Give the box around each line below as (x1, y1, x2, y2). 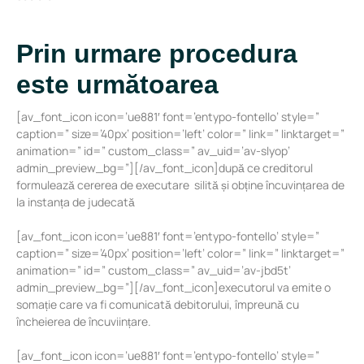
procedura (169, 38, 297, 68)
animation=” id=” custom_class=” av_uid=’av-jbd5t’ (16, 262, 291, 279)
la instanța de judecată (16, 194, 135, 210)
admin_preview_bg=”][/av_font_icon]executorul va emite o (16, 279, 331, 296)
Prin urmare (16, 38, 169, 68)
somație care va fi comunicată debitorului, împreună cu (16, 297, 299, 313)
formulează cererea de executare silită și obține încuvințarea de (16, 177, 344, 193)
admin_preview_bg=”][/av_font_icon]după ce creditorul (16, 160, 313, 176)
